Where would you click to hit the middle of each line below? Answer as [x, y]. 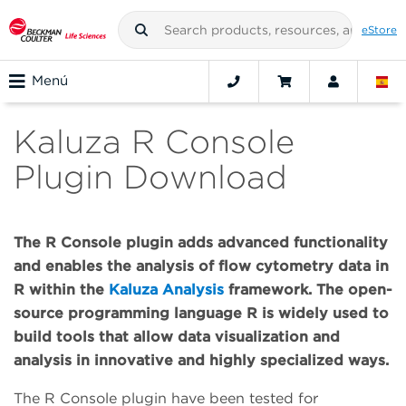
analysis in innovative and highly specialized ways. [201, 361]
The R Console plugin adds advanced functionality [201, 243]
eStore [379, 29]
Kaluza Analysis [166, 290]
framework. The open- [308, 290]
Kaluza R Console [154, 142]
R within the [61, 290]
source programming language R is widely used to [201, 314]
